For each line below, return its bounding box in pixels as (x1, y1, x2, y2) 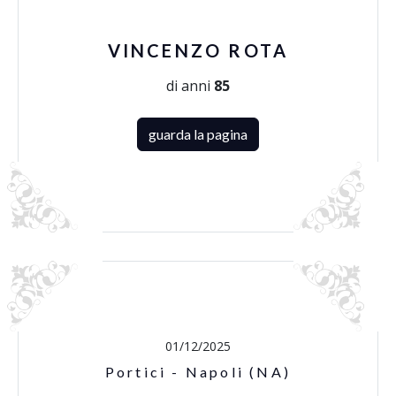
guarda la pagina (148, 126, 247, 142)
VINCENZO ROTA (107, 40, 289, 61)
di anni (166, 76, 214, 95)
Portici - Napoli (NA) (104, 363, 292, 380)
